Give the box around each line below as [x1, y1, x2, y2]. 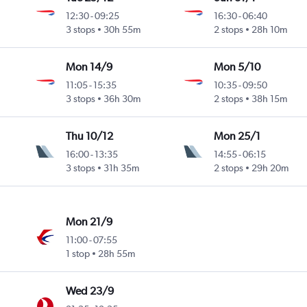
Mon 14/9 [66, 60, 113, 74]
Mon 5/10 [213, 60, 260, 74]
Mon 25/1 [213, 130, 260, 143]
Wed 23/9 [66, 284, 114, 298]
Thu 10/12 [66, 130, 114, 143]
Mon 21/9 [66, 215, 113, 229]
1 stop [66, 248, 90, 260]
